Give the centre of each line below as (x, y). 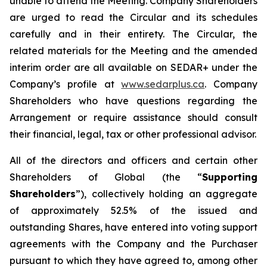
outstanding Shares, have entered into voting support (133, 227)
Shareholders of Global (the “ (106, 177)
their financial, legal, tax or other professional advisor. (133, 134)
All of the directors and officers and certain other (133, 160)
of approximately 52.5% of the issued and (133, 210)
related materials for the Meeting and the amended (133, 51)
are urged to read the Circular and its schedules (133, 17)
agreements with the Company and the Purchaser (133, 244)
